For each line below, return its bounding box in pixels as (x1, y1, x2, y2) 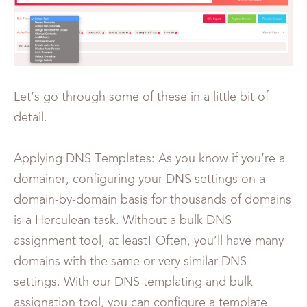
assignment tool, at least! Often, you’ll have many (14, 234, 284, 247)
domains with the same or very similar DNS (14, 255, 247, 268)
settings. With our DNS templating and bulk (14, 275, 253, 288)
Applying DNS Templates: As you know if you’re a (14, 152, 285, 165)
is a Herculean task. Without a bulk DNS (14, 214, 232, 227)
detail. (14, 111, 47, 124)
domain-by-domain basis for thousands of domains (14, 193, 291, 206)
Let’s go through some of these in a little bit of (14, 90, 269, 103)
